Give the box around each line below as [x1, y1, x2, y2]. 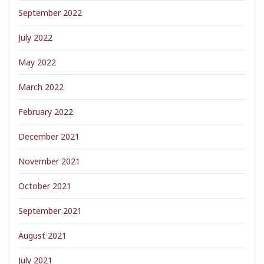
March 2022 [18, 81, 64, 93]
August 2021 [18, 230, 67, 241]
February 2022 [18, 106, 73, 117]
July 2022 [18, 32, 52, 43]
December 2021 [18, 131, 80, 142]
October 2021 [18, 180, 71, 192]
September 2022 [18, 7, 82, 18]
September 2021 [18, 205, 82, 216]
